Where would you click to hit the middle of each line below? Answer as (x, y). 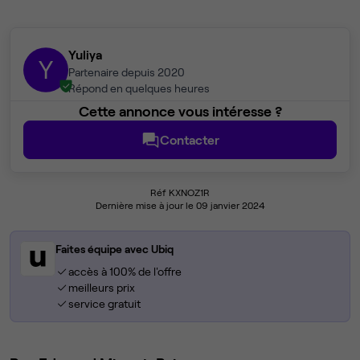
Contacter (190, 140)
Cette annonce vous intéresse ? (180, 111)
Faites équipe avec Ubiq (115, 249)
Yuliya (85, 55)
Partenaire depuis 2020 (127, 72)
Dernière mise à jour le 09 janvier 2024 (180, 205)
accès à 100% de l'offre (125, 272)
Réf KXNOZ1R (180, 192)
